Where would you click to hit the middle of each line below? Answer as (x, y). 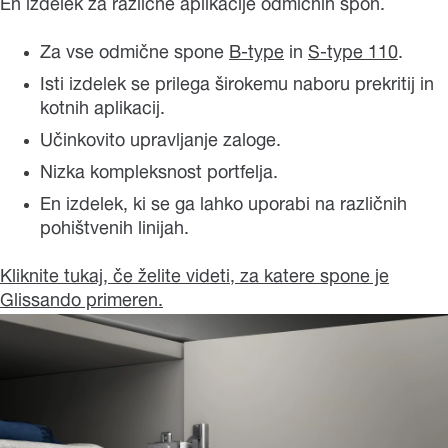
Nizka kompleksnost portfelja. (159, 173)
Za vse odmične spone (134, 53)
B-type (256, 53)
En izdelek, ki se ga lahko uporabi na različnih (223, 205)
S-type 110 (353, 53)
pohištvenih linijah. (114, 229)
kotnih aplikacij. (102, 109)
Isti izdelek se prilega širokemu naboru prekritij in (237, 85)
